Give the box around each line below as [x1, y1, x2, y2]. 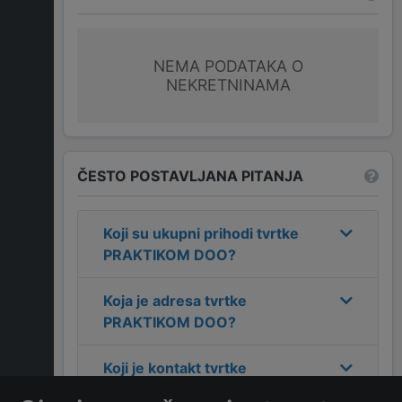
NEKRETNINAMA [165, 75, 291, 95]
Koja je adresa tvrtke [103, 292, 247, 310]
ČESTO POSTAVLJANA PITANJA [77, 166, 303, 185]
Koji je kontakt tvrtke [103, 359, 247, 378]
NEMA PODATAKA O [153, 57, 303, 76]
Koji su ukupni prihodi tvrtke [103, 224, 299, 243]
